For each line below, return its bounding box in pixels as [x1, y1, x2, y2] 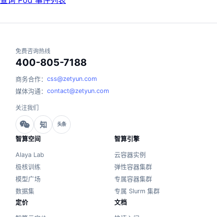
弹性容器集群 [114, 163, 152, 171]
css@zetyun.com [47, 75, 97, 83]
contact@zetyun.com [47, 87, 109, 95]
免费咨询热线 [15, 47, 50, 55]
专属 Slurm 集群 [114, 187, 160, 195]
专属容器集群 [114, 175, 152, 183]
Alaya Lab [15, 151, 44, 159]
